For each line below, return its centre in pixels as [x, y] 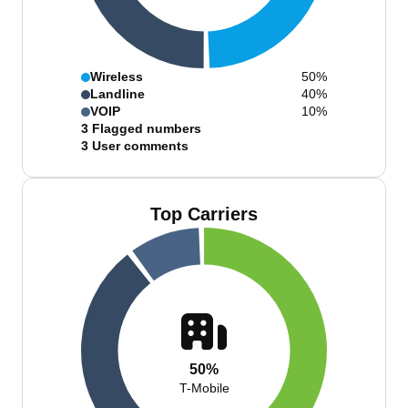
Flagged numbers [147, 128]
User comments [140, 146]
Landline [117, 94]
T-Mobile [204, 388]
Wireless [117, 76]
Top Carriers [204, 214]
